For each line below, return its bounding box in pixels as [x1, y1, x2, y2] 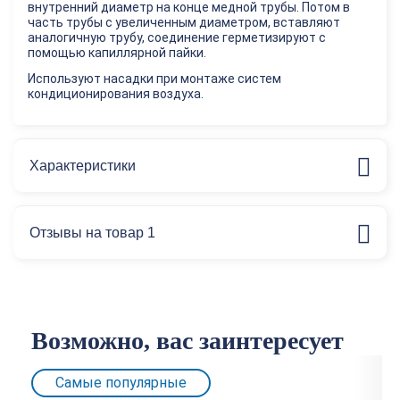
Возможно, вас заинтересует [31, 327, 344, 354]
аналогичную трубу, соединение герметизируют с [28, 30, 326, 45]
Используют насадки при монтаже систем [28, 71, 281, 86]
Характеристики [29, 157, 136, 173]
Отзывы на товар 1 [29, 224, 155, 240]
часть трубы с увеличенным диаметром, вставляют [28, 15, 340, 29]
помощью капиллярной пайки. [28, 46, 206, 60]
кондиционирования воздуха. [28, 87, 204, 101]
